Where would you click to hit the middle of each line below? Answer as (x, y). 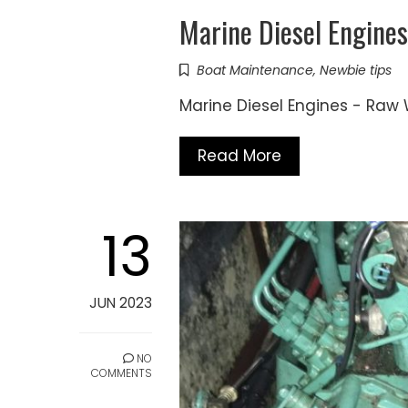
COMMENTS (122, 373)
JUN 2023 (121, 303)
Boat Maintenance (255, 71)
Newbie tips (356, 71)
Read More (240, 156)
